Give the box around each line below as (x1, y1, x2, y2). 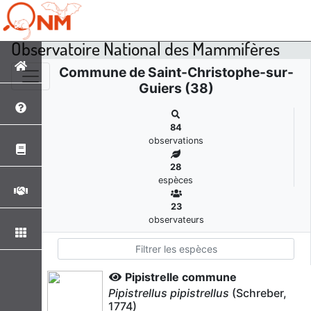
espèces (158, 175, 193, 185)
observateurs (148, 215, 204, 225)
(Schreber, (229, 286, 287, 300)
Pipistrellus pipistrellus (108, 286, 229, 300)
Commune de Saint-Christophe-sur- (58, 64, 294, 81)
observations (148, 135, 203, 146)
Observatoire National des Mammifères (11, 36, 280, 60)
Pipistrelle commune (125, 270, 237, 284)
